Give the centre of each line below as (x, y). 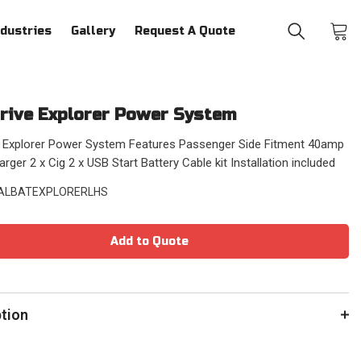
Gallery (93, 31)
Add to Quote (150, 241)
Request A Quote (185, 31)
